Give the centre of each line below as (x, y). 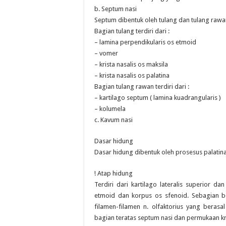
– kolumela (110, 109)
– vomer (106, 53)
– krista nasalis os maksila (131, 64)
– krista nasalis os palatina (132, 75)
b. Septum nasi (116, 9)
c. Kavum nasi (114, 120)
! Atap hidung (114, 173)
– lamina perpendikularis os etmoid (145, 42)
